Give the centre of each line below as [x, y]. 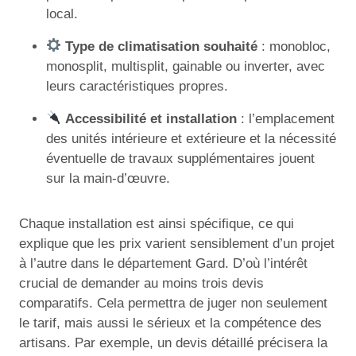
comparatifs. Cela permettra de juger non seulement [173, 303]
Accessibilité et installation [151, 118]
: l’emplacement [286, 118]
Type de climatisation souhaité [162, 46]
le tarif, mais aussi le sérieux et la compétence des [170, 323]
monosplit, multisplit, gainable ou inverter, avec [186, 66]
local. [62, 14]
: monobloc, [294, 46]
